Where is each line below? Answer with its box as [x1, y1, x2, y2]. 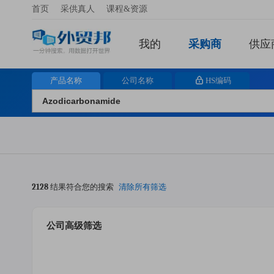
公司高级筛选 [46, 220, 102, 231]
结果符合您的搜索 [48, 182, 116, 191]
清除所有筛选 [119, 182, 166, 191]
